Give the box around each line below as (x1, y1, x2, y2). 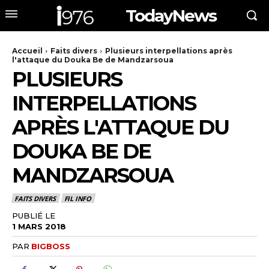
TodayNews (125, 5, 216, 26)
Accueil (12, 46, 43, 55)
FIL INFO (64, 194, 92, 204)
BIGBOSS (31, 241, 70, 251)
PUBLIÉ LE (12, 211, 55, 221)
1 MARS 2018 (12, 221, 66, 231)
